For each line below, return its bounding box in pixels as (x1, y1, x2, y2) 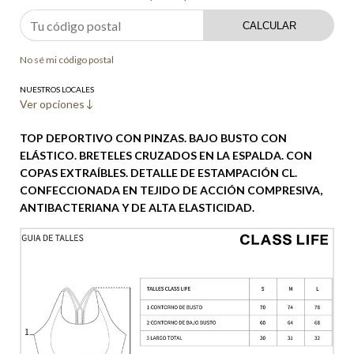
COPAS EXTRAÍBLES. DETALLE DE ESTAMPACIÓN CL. (20, 166, 297, 180)
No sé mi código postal (20, 54, 114, 66)
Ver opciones (20, 97, 87, 111)
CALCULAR (242, 19, 296, 32)
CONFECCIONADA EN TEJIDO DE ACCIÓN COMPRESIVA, (20, 183, 322, 198)
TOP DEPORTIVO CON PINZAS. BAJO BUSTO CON (20, 131, 287, 145)
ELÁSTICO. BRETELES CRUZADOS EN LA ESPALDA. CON (20, 149, 312, 163)
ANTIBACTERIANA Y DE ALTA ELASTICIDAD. (20, 201, 257, 215)
